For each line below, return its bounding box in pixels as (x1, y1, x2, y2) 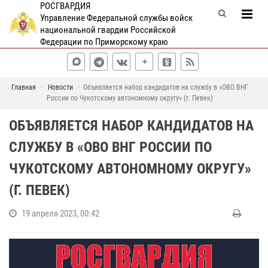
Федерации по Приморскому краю (39, 36, 168, 47)
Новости (47, 83, 73, 92)
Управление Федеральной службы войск (39, 13, 193, 23)
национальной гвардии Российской (39, 25, 176, 35)
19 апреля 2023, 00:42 (22, 208, 99, 219)
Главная (11, 83, 36, 92)
